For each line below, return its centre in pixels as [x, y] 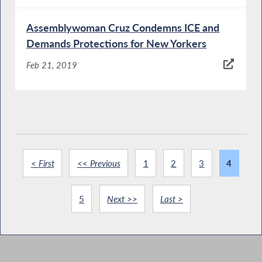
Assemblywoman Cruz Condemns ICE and [123, 27]
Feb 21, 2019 [52, 65]
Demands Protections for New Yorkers [117, 43]
